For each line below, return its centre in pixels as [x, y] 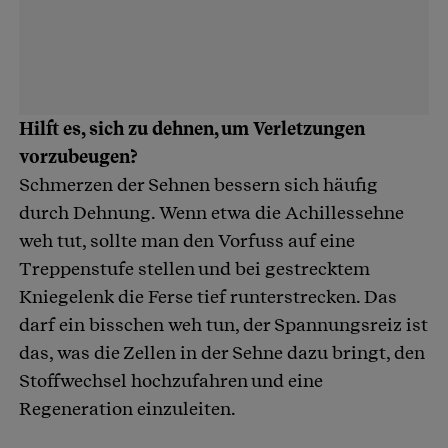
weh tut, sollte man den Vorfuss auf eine [187, 240]
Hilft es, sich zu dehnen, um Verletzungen [192, 128]
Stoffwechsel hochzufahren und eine [171, 380]
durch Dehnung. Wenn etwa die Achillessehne [211, 212]
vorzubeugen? [80, 156]
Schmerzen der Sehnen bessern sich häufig [198, 184]
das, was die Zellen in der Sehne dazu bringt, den [222, 352]
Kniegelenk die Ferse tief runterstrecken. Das [208, 296]
